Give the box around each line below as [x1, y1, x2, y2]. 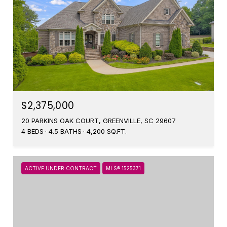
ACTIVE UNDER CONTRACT [25, 165, 97, 171]
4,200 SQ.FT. [87, 127, 127, 135]
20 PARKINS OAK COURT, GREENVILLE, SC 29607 [21, 117, 176, 125]
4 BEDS [21, 127, 44, 135]
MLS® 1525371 [106, 165, 141, 171]
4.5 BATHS [49, 127, 82, 135]
